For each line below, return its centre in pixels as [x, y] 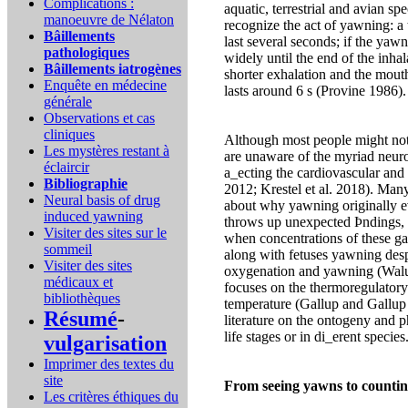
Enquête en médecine [105, 85]
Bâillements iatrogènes [112, 69]
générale [68, 102]
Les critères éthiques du [111, 397]
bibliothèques [82, 298]
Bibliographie [86, 184]
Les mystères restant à [107, 151]
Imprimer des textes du [109, 364]
